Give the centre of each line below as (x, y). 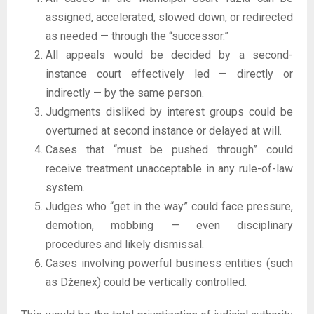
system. (65, 187)
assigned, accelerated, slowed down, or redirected (169, 17)
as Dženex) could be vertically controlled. (146, 282)
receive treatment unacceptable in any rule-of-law (169, 168)
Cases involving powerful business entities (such (169, 263)
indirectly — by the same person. (125, 93)
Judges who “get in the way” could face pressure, (169, 206)
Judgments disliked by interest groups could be (169, 111)
